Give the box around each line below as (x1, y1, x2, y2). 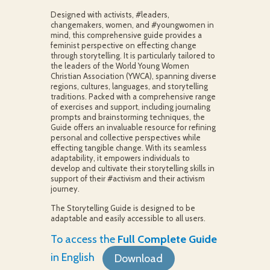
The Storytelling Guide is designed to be (50, 203, 195, 213)
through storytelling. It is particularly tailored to (50, 51, 215, 60)
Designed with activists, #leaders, (50, 10, 169, 19)
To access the (50, 233, 118, 246)
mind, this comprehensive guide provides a (50, 30, 202, 40)
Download (115, 252, 163, 265)
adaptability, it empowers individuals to (50, 153, 190, 163)
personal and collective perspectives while (50, 133, 201, 142)
